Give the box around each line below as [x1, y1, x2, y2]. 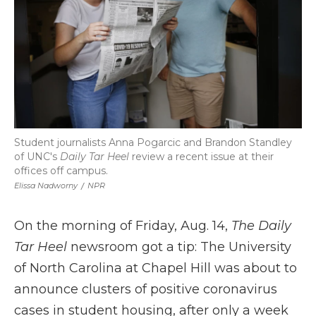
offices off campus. [14, 164, 108, 177]
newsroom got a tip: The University [67, 239, 291, 255]
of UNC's [14, 150, 60, 163]
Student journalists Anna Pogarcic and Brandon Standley [14, 136, 292, 149]
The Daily [231, 218, 291, 233]
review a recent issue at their [129, 150, 274, 163]
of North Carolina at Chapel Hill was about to [14, 260, 297, 276]
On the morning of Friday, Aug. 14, [14, 218, 231, 233]
